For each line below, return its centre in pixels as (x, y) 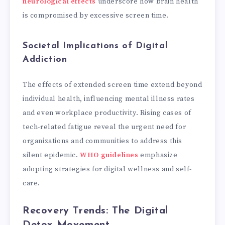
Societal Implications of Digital (95, 46)
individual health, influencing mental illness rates (109, 99)
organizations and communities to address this (103, 141)
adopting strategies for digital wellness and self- (107, 169)
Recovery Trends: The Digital (95, 211)
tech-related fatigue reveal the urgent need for (104, 127)
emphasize (158, 155)
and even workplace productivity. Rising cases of (107, 113)
